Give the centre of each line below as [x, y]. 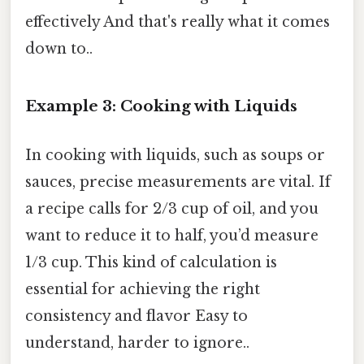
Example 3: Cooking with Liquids [161, 106]
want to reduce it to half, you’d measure [172, 235]
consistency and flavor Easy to [136, 316]
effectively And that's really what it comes [178, 22]
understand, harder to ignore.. [137, 342]
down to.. [59, 49]
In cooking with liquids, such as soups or [175, 155]
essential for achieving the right [143, 289]
